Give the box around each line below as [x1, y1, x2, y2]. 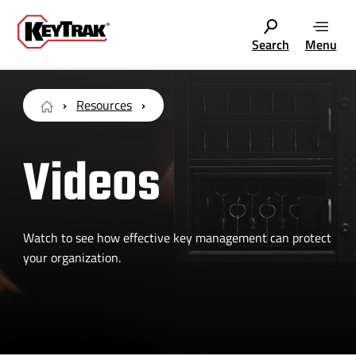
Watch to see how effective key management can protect [22, 228, 331, 248]
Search [251, 35, 289, 55]
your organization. [22, 248, 121, 268]
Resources [76, 95, 133, 114]
